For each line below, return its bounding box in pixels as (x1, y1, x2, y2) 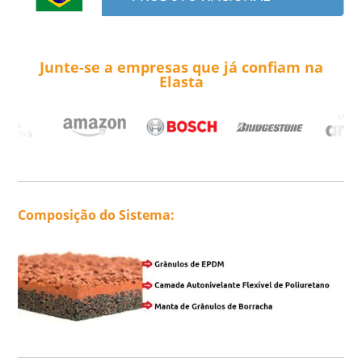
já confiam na (223, 57, 323, 77)
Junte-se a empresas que (39, 57, 224, 77)
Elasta (158, 71, 204, 91)
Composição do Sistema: (18, 205, 175, 224)
